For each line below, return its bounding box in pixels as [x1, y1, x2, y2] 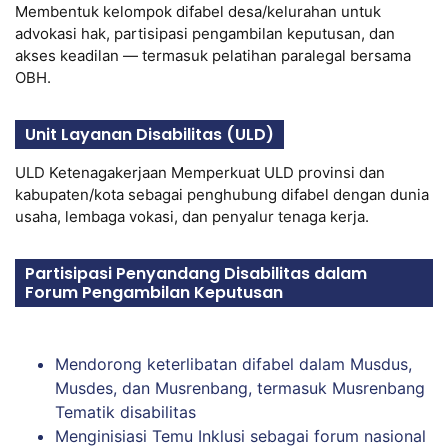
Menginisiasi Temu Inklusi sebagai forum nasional [55, 425, 426, 446]
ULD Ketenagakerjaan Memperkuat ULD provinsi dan [15, 162, 385, 182]
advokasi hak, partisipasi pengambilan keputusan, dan [15, 23, 395, 43]
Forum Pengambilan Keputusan [25, 280, 283, 304]
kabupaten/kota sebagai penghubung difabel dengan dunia [15, 184, 429, 204]
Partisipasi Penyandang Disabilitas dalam [25, 261, 367, 285]
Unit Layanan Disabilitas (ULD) [25, 122, 274, 146]
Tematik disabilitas [55, 401, 196, 422]
